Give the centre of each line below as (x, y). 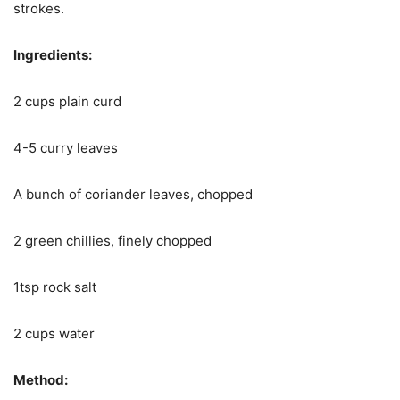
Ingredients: (53, 54)
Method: (41, 379)
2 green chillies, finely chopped (112, 240)
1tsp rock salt (55, 287)
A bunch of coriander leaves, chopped (133, 194)
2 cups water (54, 333)
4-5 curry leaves (66, 147)
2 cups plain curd (67, 101)
